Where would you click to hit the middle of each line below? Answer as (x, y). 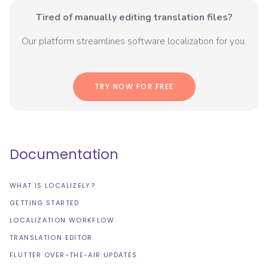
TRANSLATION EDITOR (51, 238)
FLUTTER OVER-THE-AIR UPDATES (74, 255)
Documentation (64, 155)
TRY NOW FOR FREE (134, 87)
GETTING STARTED (45, 203)
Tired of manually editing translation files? (134, 18)
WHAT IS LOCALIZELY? (53, 186)
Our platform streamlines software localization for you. (134, 42)
